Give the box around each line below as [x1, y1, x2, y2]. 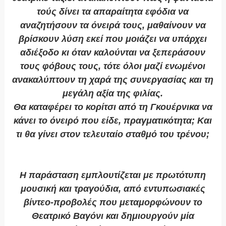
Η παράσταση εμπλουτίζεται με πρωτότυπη [20, 170, 206, 181]
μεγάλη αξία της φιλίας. [63, 88, 163, 99]
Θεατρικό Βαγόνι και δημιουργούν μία [31, 211, 194, 221]
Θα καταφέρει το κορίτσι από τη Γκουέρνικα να [13, 102, 212, 112]
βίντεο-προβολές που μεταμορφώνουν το [23, 197, 202, 208]
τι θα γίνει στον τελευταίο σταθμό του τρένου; [16, 129, 210, 140]
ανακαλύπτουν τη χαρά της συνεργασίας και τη [12, 75, 214, 85]
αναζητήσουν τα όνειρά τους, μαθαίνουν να [20, 20, 206, 31]
